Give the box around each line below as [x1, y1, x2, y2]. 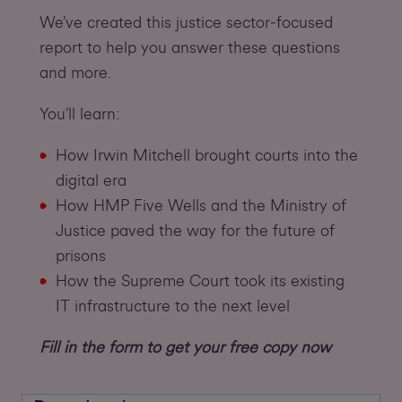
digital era [55, 172, 127, 189]
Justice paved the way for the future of [55, 223, 335, 240]
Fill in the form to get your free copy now [39, 339, 331, 356]
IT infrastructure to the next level [55, 298, 290, 315]
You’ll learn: [39, 106, 120, 123]
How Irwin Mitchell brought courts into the [55, 147, 358, 164]
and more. [39, 65, 112, 82]
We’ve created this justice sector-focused [39, 14, 333, 31]
